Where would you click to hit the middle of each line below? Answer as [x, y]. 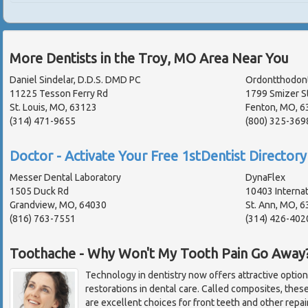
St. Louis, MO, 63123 [53, 108]
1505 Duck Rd [39, 191]
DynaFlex [265, 178]
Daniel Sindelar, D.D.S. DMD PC [75, 80]
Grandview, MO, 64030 [58, 205]
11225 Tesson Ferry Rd [59, 94]
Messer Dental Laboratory [65, 178]
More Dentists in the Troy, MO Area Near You [149, 58]
